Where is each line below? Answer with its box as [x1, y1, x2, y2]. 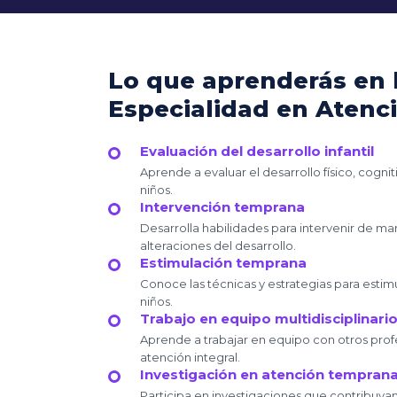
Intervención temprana [140, 198, 305, 215]
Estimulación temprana [140, 253, 307, 271]
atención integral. [140, 349, 240, 364]
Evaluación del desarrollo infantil [140, 142, 374, 160]
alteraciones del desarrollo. [140, 237, 296, 253]
